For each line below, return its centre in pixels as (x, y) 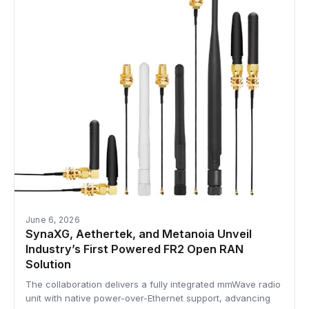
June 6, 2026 (53, 220)
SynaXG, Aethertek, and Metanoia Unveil (139, 234)
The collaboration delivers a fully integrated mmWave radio (153, 285)
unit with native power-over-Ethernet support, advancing (148, 298)
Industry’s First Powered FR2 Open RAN (134, 249)
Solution (48, 265)
